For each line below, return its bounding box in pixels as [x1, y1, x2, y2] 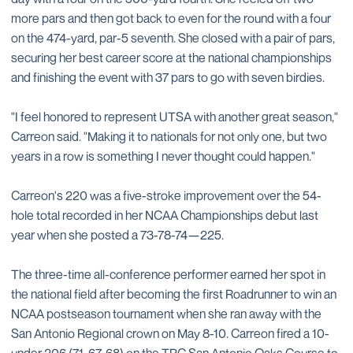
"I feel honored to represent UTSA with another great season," [11, 109, 338, 124]
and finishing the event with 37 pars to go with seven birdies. [11, 69, 325, 85]
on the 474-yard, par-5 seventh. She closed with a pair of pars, [11, 30, 335, 46]
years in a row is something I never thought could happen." [11, 148, 315, 164]
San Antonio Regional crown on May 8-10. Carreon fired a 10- [11, 325, 329, 341]
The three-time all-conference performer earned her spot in [11, 266, 325, 282]
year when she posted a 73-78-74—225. [11, 227, 226, 243]
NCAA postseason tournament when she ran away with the [11, 306, 321, 321]
